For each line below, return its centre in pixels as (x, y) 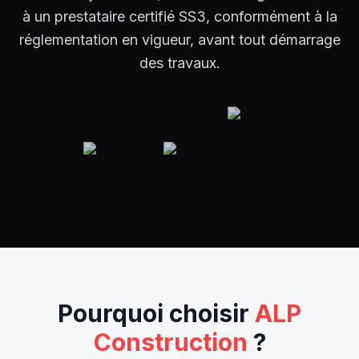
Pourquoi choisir (153, 313)
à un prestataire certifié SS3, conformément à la (179, 16)
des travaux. (179, 63)
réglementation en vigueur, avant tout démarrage (179, 39)
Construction (170, 342)
